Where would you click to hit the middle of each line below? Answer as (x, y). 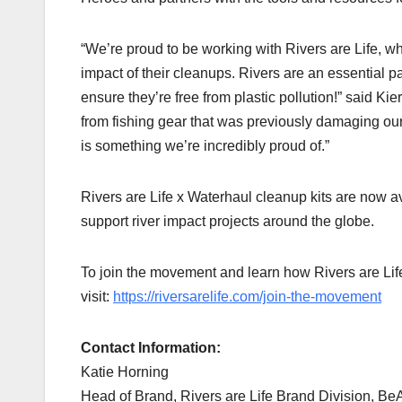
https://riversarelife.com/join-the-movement (247, 297)
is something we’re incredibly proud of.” (205, 146)
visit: (97, 297)
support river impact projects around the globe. (227, 222)
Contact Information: (151, 348)
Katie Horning (125, 372)
